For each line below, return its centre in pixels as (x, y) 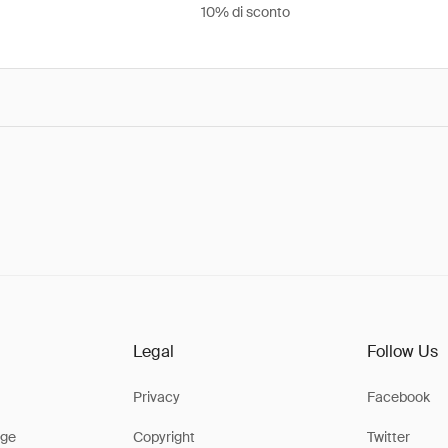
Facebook (399, 397)
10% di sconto (245, 12)
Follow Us (403, 351)
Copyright (163, 437)
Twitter (389, 437)
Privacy (156, 397)
